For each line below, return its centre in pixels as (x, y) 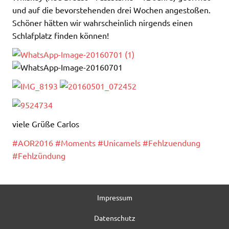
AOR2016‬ (36, 143)
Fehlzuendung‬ (174, 143)
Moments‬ (78, 143)
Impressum (114, 198)
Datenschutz (114, 218)
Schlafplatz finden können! (61, 36)
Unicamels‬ (122, 143)
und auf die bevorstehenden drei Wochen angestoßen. (111, 10)
